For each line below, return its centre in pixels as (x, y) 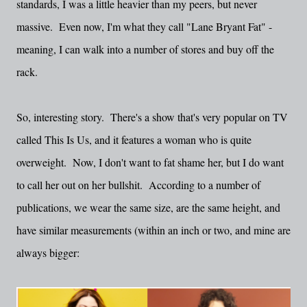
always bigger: (48, 253)
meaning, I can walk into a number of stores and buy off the (145, 49)
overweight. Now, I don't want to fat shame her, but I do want (150, 162)
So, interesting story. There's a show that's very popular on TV (152, 117)
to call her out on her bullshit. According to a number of (138, 185)
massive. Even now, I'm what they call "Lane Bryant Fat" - (144, 26)
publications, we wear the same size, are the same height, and (148, 207)
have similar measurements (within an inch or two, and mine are (153, 230)
